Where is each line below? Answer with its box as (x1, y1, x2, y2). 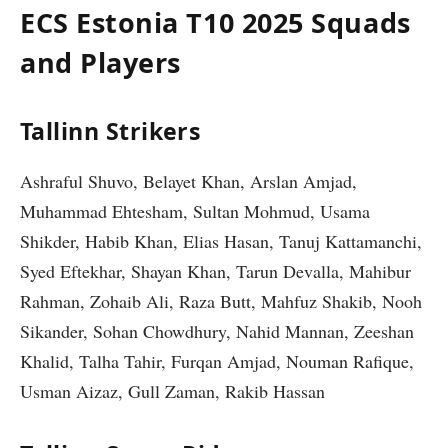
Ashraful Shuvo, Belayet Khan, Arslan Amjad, (20, 168, 357, 193)
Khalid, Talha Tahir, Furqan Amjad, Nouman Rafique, (20, 348, 414, 373)
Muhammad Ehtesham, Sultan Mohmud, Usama (20, 198, 370, 223)
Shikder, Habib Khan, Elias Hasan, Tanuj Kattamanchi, (20, 228, 422, 253)
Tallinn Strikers (20, 115, 202, 148)
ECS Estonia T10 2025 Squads (20, 3, 411, 41)
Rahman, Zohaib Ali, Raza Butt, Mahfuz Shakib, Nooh (20, 288, 422, 313)
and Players (20, 43, 181, 81)
